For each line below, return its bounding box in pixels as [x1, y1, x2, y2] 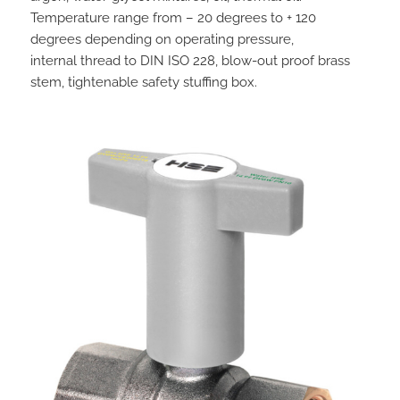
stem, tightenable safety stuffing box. [29, 74, 257, 91]
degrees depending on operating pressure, [29, 31, 294, 48]
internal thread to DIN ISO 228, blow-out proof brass [29, 53, 350, 70]
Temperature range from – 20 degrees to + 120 [29, 10, 316, 27]
